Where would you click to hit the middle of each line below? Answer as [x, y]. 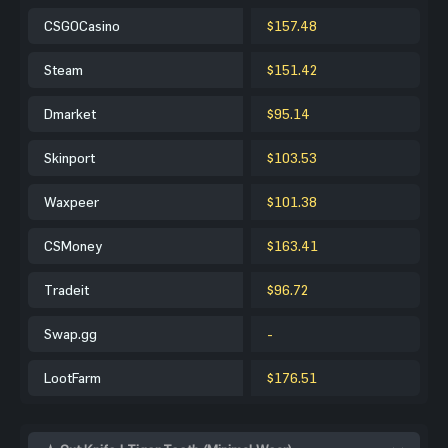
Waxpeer [71, 201]
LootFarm [72, 377]
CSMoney [73, 245]
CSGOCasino [82, 25]
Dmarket [70, 113]
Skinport [69, 157]
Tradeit [66, 289]
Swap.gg [70, 333]
